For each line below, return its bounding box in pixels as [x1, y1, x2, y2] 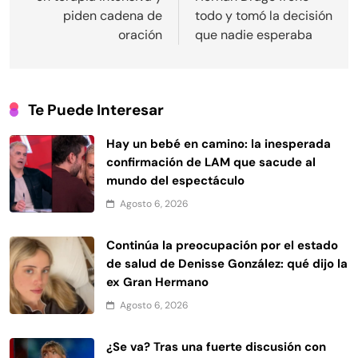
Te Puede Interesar [28, 99, 164, 120]
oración [118, 26, 162, 43]
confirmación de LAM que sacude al [106, 153, 316, 170]
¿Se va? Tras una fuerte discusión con [106, 338, 326, 355]
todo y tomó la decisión [195, 6, 332, 24]
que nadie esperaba [195, 26, 312, 43]
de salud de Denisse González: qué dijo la [106, 255, 348, 272]
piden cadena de [63, 6, 162, 24]
